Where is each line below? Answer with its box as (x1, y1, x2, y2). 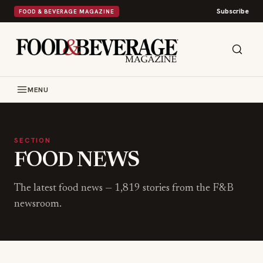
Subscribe (217, 6, 249, 16)
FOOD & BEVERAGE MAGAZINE (19, 7, 114, 15)
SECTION (14, 136, 51, 144)
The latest (14, 183, 59, 194)
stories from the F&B (140, 183, 234, 194)
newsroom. (14, 199, 62, 210)
